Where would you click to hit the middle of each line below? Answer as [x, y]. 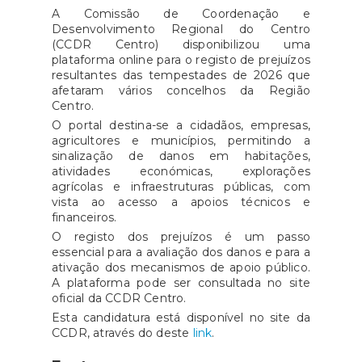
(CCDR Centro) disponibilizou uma [181, 44]
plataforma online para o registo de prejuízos [181, 60]
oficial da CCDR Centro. [119, 298]
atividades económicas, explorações [181, 171]
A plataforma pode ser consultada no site [181, 283]
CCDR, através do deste [122, 333]
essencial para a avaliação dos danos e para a [181, 252]
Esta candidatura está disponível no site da [181, 318]
